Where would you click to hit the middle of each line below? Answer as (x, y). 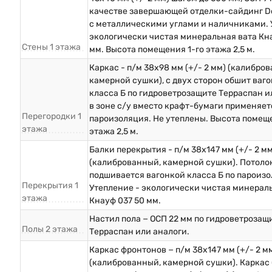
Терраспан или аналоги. (139, 232)
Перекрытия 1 (50, 186)
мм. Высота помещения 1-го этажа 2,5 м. (172, 50)
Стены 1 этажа (51, 47)
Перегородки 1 (52, 117)
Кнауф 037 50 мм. (125, 201)
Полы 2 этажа (50, 229)
